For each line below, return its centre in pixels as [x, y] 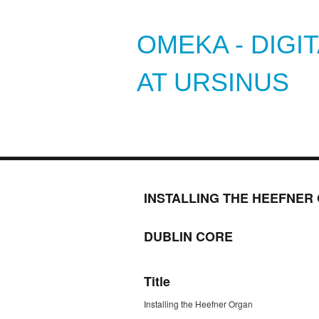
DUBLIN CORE [188, 237]
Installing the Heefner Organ [198, 303]
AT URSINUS [213, 82]
